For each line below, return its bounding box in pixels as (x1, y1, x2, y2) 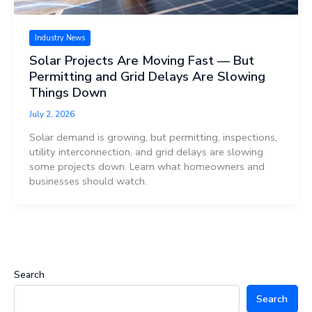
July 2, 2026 (29, 108, 75, 120)
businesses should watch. (29, 173, 147, 188)
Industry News (34, 33, 85, 44)
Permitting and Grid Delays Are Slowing (29, 68, 265, 85)
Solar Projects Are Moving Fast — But (29, 52, 254, 69)
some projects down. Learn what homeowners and (29, 159, 265, 173)
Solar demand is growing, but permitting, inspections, (29, 130, 277, 144)
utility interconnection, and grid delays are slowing (29, 144, 263, 159)
